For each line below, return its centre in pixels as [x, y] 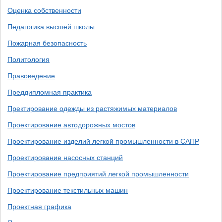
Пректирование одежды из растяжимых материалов [92, 109]
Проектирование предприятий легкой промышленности [98, 174]
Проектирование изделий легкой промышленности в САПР [103, 141]
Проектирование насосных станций [65, 158]
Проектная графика [39, 207]
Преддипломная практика [50, 92]
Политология [28, 59]
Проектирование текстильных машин [68, 190]
